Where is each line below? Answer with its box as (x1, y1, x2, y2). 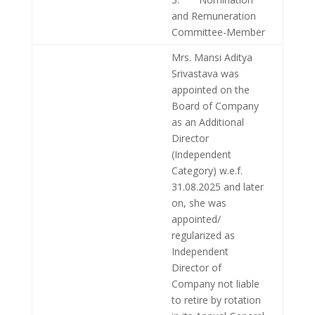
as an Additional (171, 115, 244, 129)
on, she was (171, 196, 226, 210)
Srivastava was (171, 67, 239, 81)
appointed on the (171, 83, 250, 97)
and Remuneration (171, 9, 256, 23)
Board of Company (171, 99, 259, 113)
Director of (171, 261, 221, 275)
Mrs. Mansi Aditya (171, 51, 252, 65)
